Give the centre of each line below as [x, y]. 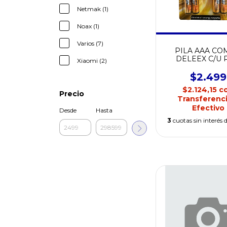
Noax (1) [88, 26]
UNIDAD [208, 67]
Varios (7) [90, 43]
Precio [72, 94]
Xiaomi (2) [92, 61]
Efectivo [208, 108]
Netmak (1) [93, 9]
